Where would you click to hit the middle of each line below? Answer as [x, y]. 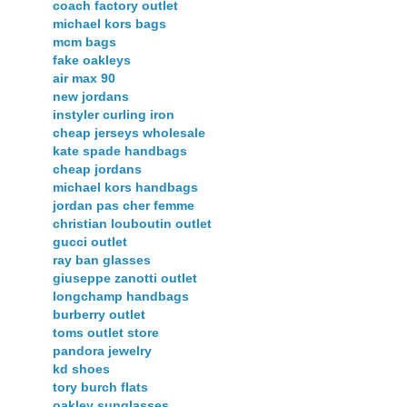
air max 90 [84, 79]
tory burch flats [100, 387]
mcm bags [84, 42]
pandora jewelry [102, 351]
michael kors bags [109, 24]
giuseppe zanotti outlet [125, 278]
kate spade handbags [120, 151]
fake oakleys [92, 60]
